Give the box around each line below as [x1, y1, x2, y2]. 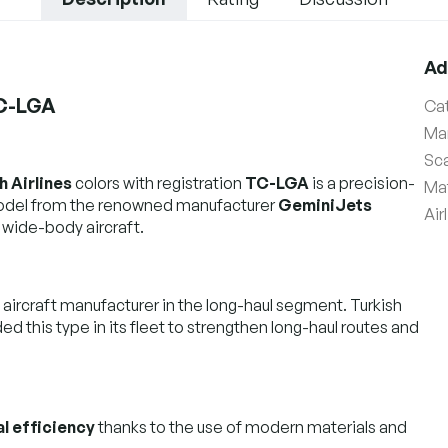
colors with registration [72, 172, 245, 193]
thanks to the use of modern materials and [95, 416, 407, 437]
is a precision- [309, 172, 415, 193]
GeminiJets [278, 194, 372, 215]
